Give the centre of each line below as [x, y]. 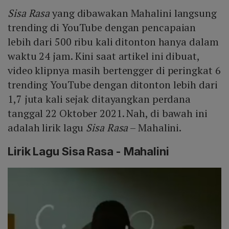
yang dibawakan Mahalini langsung [133, 13]
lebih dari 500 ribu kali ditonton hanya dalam [113, 42]
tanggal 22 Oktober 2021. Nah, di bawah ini [108, 113]
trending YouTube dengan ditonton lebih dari [113, 85]
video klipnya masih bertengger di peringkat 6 [114, 71]
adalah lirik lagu [47, 128]
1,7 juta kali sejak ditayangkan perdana [99, 99]
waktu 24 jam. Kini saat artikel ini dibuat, [104, 56]
